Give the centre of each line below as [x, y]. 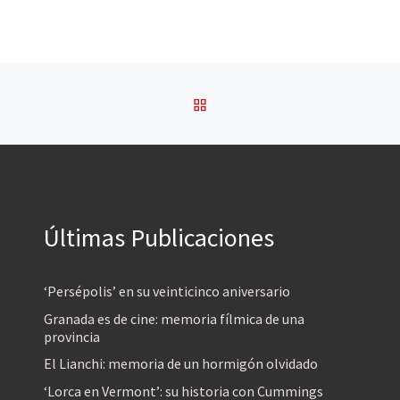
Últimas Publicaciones [159, 237]
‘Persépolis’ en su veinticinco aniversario [167, 292]
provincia [72, 336]
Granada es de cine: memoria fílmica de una [174, 318]
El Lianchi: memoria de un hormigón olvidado [181, 364]
